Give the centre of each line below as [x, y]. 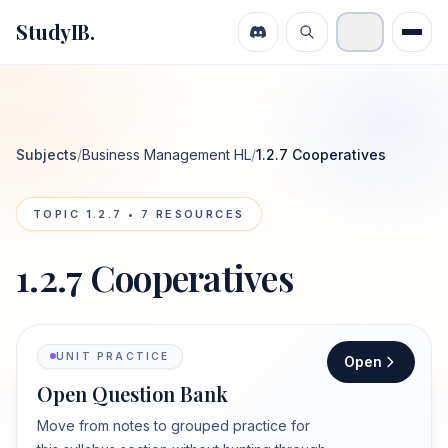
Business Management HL [166, 154]
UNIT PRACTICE [113, 355]
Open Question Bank [132, 393]
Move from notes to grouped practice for [173, 425]
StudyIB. [55, 31]
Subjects [46, 154]
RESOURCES [197, 214]
